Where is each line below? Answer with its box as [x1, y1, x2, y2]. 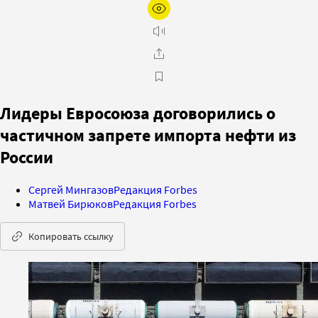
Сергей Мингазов [28, 182, 114, 197]
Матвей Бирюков [28, 196, 113, 211]
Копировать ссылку [28, 229, 114, 243]
